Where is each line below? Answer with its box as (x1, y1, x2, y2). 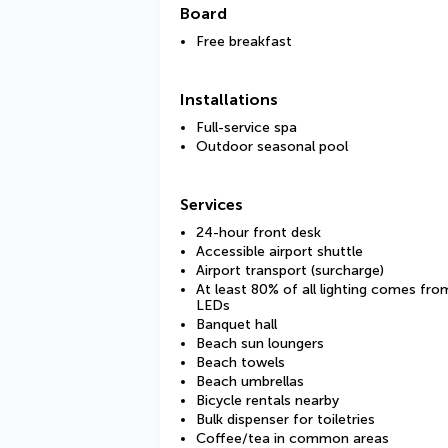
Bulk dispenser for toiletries (196, 411, 375, 428)
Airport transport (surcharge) (196, 262, 384, 279)
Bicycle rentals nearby (196, 392, 339, 409)
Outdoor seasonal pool (196, 138, 348, 155)
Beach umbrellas (196, 373, 304, 390)
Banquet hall (196, 316, 277, 333)
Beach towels (196, 354, 285, 371)
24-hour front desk (196, 224, 321, 241)
